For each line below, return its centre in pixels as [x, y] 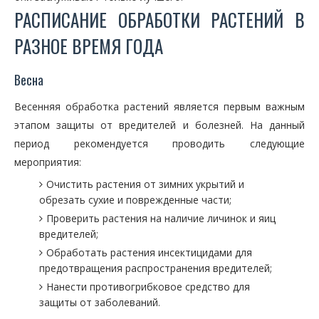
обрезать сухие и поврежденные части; [135, 200]
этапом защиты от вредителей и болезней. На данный [159, 125]
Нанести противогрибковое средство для [148, 287]
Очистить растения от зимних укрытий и [145, 184]
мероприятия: [48, 162]
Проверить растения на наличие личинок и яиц [161, 218]
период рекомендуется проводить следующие [159, 143]
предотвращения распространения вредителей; [156, 268]
